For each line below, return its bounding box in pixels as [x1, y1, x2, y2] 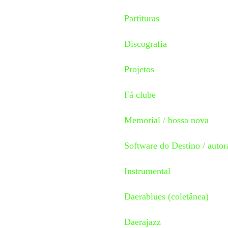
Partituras [124, 13, 159, 23]
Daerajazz [124, 216, 161, 227]
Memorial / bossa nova [124, 115, 209, 125]
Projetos [124, 64, 154, 74]
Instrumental [124, 165, 170, 176]
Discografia [124, 38, 167, 49]
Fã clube [124, 89, 156, 100]
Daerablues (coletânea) [124, 191, 209, 202]
